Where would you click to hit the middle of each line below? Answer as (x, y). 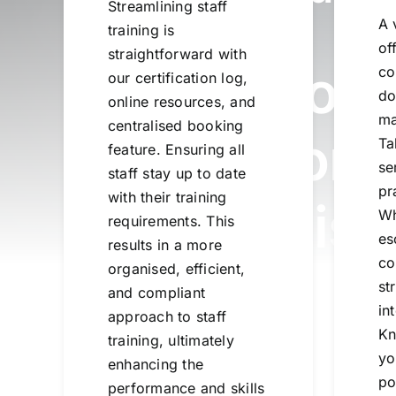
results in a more (165, 245)
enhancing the (156, 365)
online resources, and (182, 102)
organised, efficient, (176, 269)
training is (141, 30)
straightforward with (177, 54)
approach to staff (167, 317)
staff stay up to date (177, 174)
